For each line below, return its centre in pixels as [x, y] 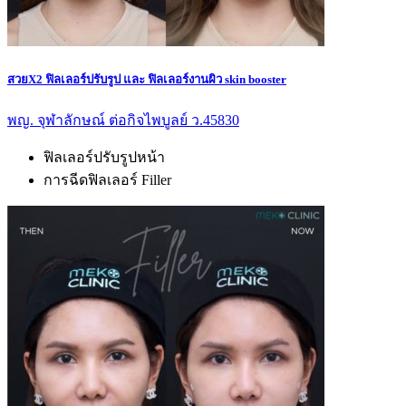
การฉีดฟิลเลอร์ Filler [107, 179]
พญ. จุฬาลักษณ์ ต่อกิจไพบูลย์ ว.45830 [123, 120]
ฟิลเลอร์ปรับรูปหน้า [104, 157]
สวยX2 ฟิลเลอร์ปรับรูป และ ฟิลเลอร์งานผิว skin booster [147, 79]
